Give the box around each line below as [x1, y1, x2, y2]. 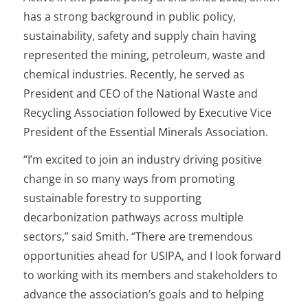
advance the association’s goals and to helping [23, 287, 265, 302]
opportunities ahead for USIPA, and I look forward [23, 248, 282, 263]
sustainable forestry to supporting [23, 190, 202, 206]
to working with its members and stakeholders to [23, 267, 278, 283]
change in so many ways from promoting [23, 171, 236, 186]
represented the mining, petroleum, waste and [23, 47, 266, 63]
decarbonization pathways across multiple [23, 210, 244, 225]
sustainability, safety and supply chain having [23, 28, 257, 43]
